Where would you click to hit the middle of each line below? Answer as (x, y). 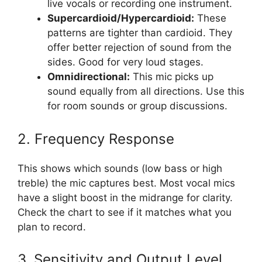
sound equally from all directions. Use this (146, 92)
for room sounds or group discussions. (137, 106)
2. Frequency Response (96, 139)
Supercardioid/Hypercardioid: (121, 18)
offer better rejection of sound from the (139, 48)
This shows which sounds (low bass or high (120, 168)
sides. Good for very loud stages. (125, 62)
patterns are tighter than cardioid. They (140, 33)
